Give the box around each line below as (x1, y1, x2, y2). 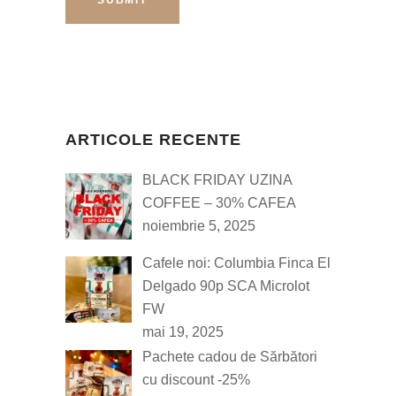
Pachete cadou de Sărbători (142, 348, 317, 364)
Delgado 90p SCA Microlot (142, 278, 309, 293)
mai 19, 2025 (142, 324, 224, 339)
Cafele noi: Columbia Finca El (142, 255, 331, 270)
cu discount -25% (142, 371, 250, 387)
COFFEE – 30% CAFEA (142, 194, 296, 210)
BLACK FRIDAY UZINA (142, 171, 292, 187)
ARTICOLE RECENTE (65, 130, 241, 148)
